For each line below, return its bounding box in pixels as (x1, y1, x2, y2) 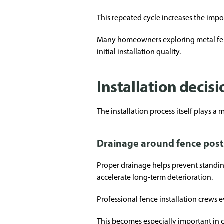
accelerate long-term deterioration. (97, 172, 213, 182)
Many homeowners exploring (97, 35, 196, 44)
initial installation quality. (97, 47, 181, 56)
